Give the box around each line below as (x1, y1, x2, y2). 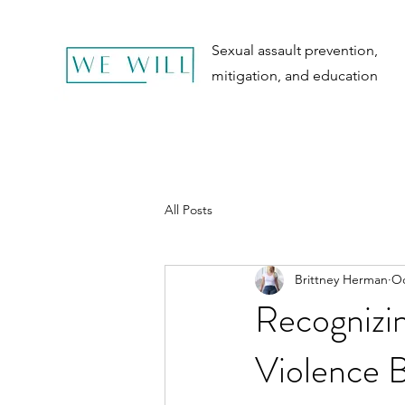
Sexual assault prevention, (212, 42, 378, 59)
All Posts (165, 202, 212, 219)
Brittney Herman (295, 271, 388, 288)
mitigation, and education (212, 67, 378, 84)
